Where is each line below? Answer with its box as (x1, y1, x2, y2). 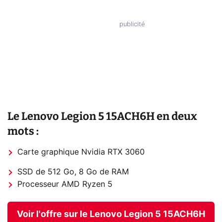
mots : (7, 124, 39, 138)
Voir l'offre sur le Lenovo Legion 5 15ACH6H (17, 210, 205, 219)
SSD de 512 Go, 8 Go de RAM (17, 167, 129, 176)
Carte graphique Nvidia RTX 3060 (17, 148, 145, 156)
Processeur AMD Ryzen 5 (17, 180, 112, 188)
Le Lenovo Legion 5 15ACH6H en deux (7, 109, 197, 123)
